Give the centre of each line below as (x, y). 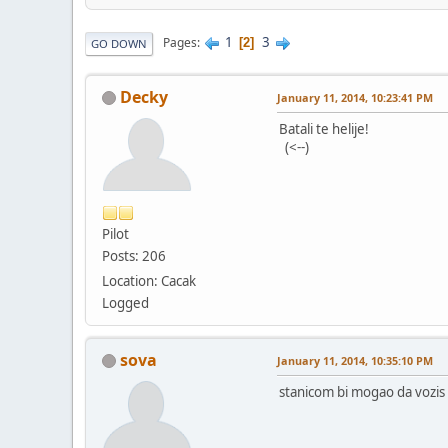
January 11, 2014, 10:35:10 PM (355, 360)
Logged (125, 302)
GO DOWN (119, 43)
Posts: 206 (134, 255)
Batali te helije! (324, 128)
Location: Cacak (149, 280)
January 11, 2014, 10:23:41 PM (355, 97)
